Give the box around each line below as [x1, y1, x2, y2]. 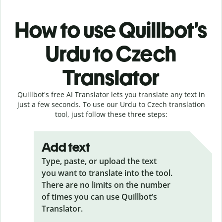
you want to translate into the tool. [42, 167, 172, 178]
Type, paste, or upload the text [42, 155, 157, 166]
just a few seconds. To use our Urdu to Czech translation [17, 99, 205, 109]
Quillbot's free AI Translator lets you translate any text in [17, 89, 205, 99]
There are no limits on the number [42, 179, 170, 190]
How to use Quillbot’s [15, 16, 207, 43]
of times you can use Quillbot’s [42, 191, 157, 202]
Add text [42, 139, 90, 155]
